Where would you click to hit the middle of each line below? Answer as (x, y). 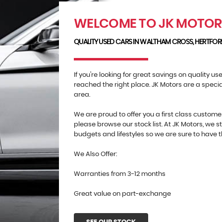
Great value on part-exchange (122, 194)
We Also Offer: (95, 154)
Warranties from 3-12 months (120, 174)
